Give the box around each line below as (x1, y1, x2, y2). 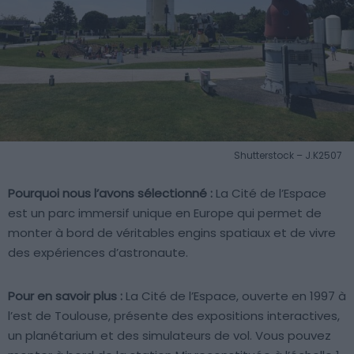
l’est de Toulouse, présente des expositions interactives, (8, 307, 340, 325)
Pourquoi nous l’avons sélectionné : (8, 185, 213, 202)
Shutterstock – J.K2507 (234, 149, 342, 163)
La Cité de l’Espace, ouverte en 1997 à (122, 288, 346, 305)
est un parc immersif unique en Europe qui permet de (8, 205, 322, 222)
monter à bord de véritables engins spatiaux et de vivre (8, 224, 336, 242)
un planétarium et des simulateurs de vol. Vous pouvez (8, 327, 331, 345)
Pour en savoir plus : (8, 288, 122, 305)
